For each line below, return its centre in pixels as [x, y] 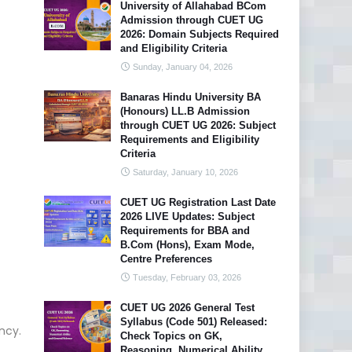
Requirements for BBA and [185, 231]
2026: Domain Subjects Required [200, 34]
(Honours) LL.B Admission [185, 111]
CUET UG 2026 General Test [187, 308]
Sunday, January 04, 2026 [183, 67]
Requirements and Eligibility [190, 139]
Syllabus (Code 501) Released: [194, 322]
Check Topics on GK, [171, 336]
